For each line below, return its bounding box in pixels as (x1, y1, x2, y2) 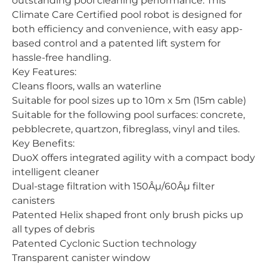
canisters (12, 195, 55, 206)
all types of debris (12, 223, 95, 235)
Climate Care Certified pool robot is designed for (12, 9, 242, 20)
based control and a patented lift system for (12, 38, 221, 49)
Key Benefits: (12, 138, 74, 149)
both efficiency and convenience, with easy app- (12, 23, 243, 35)
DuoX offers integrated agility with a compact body (12, 152, 255, 163)
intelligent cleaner (12, 166, 99, 178)
